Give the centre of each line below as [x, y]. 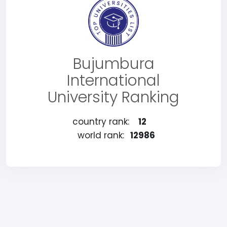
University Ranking [113, 97]
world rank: [101, 135]
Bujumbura [113, 64]
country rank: [101, 122]
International [113, 81]
